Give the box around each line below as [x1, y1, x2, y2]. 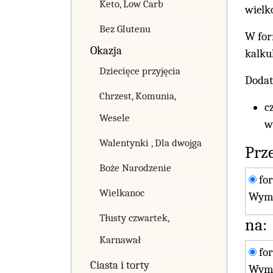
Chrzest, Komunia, [99, 90, 175, 102]
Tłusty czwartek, [99, 211, 169, 224]
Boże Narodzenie [99, 161, 171, 174]
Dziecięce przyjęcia [99, 65, 180, 77]
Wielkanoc [99, 186, 144, 199]
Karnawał [99, 233, 141, 246]
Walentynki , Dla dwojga [99, 136, 202, 149]
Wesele [99, 112, 130, 124]
